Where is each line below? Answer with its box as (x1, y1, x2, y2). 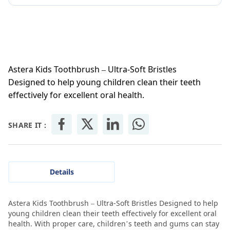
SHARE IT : (8, 120, 46, 130)
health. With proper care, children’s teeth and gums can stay (8, 219, 219, 229)
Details (49, 167, 74, 177)
